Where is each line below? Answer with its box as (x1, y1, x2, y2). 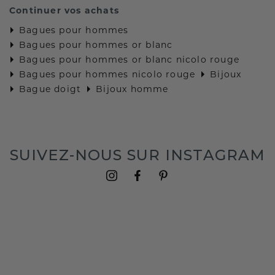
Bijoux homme (96, 83, 169, 95)
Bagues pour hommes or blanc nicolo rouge (19, 53, 240, 65)
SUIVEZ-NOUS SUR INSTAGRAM (9, 145, 266, 164)
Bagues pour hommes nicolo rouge (19, 68, 196, 80)
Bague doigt (19, 83, 82, 95)
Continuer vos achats (9, 4, 119, 16)
